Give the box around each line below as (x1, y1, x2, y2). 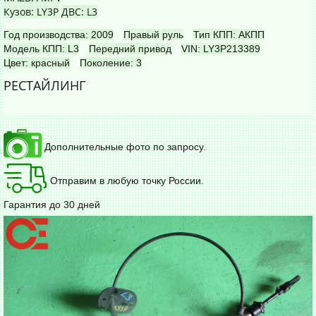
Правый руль (123, 28, 183, 40)
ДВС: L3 (61, 4, 97, 18)
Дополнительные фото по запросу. (42, 140, 206, 152)
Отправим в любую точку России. (47, 174, 204, 186)
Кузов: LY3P (4, 4, 59, 18)
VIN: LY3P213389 (181, 42, 260, 54)
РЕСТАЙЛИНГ (4, 76, 85, 94)
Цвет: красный (4, 56, 70, 68)
